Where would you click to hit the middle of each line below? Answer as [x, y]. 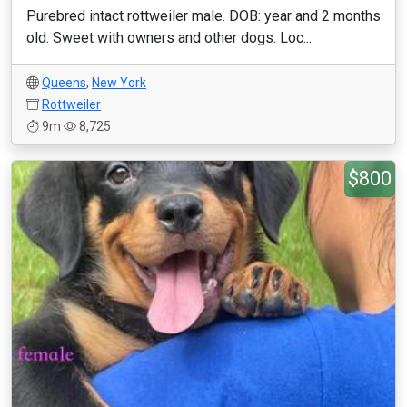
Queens [64, 83]
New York [119, 83]
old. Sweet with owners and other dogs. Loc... [169, 38]
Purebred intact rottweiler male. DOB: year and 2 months [203, 16]
